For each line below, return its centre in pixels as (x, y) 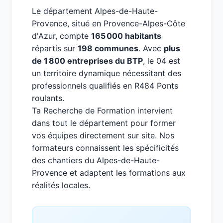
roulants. (48, 98)
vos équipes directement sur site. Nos (103, 135)
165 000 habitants (126, 36)
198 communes (108, 48)
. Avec (151, 48)
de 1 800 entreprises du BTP (87, 61)
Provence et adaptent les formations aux (109, 173)
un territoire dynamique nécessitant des (107, 73)
